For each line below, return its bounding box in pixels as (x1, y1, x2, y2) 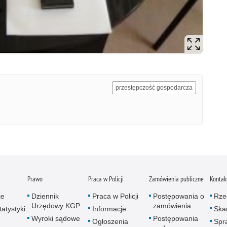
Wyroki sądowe (31, 214, 80, 222)
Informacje (92, 204, 126, 213)
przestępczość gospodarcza (116, 84, 193, 91)
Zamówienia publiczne (149, 174, 204, 183)
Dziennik (31, 192, 59, 200)
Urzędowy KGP (31, 201, 80, 210)
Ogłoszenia (92, 217, 128, 225)
